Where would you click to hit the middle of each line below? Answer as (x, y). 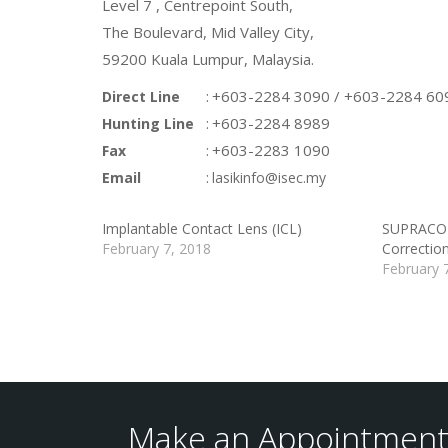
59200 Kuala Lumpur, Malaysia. (208, 59)
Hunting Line (148, 123)
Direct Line (141, 96)
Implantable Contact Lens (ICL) (202, 228)
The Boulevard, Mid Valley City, (208, 32)
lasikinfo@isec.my (269, 177)
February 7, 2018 (156, 248)
